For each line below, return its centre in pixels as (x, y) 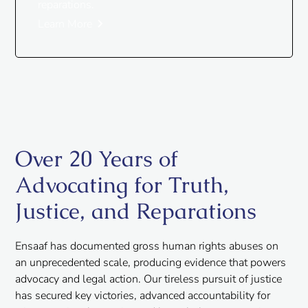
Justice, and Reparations (136, 211)
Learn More (65, 24)
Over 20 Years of (97, 158)
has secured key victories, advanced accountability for (143, 296)
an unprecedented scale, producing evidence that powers (151, 263)
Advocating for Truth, (122, 185)
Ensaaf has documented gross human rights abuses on (147, 246)
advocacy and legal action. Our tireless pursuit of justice (149, 279)
